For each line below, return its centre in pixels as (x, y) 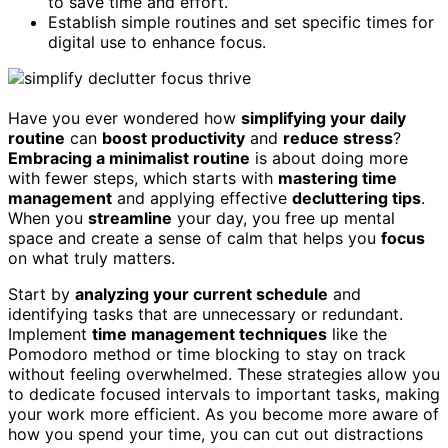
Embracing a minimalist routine (129, 157)
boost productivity (173, 137)
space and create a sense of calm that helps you (194, 237)
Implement (50, 333)
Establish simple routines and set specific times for (241, 21)
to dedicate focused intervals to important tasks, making (224, 393)
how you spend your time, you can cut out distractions (215, 433)
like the (357, 333)
